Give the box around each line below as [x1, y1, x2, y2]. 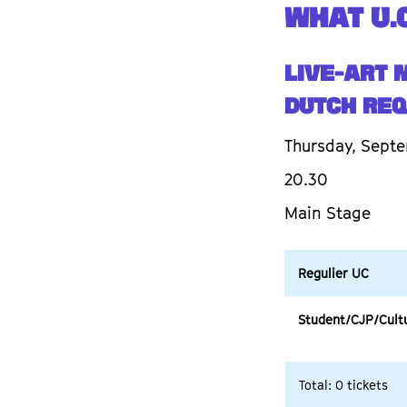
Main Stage [284, 203, 371, 223]
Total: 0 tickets [299, 377, 388, 393]
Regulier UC [298, 265, 369, 282]
